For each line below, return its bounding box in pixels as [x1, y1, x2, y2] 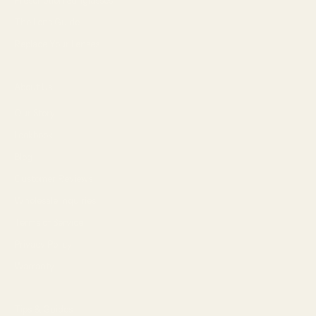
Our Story [14, 107, 55, 119]
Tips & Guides [14, 303, 73, 315]
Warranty [14, 260, 54, 272]
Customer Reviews [14, 172, 92, 184]
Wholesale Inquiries [14, 194, 96, 206]
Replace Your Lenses [14, 37, 99, 49]
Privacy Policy [14, 238, 72, 250]
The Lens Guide [14, 16, 80, 28]
